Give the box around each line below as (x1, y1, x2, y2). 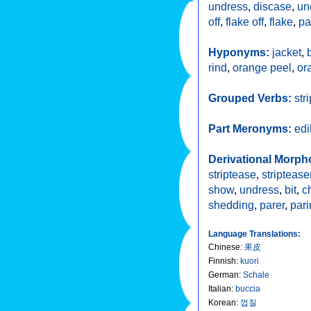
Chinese (208, 242, 240, 252)
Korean (208, 297, 236, 308)
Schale (243, 269, 269, 280)
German (208, 269, 239, 280)
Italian (208, 283, 231, 294)
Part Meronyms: (208, 121, 294, 135)
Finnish (208, 255, 236, 266)
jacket (272, 45, 301, 58)
